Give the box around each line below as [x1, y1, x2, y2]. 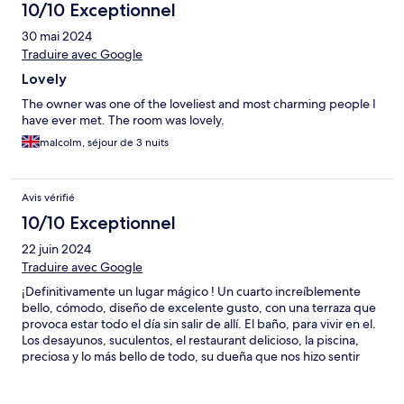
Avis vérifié [22, 190, 75, 206]
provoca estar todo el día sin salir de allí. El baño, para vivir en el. [22, 316, 376, 333]
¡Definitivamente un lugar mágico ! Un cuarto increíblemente [22, 283, 361, 300]
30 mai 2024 [22, 28, 92, 45]
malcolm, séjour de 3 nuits [40, 135, 169, 151]
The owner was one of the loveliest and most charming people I [22, 96, 376, 113]
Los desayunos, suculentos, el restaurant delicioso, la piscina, [22, 332, 359, 349]
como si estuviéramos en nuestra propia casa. [22, 364, 274, 381]
